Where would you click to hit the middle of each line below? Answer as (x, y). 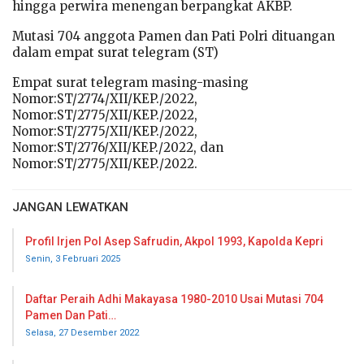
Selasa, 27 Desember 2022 (82, 333)
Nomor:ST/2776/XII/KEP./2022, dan (118, 148)
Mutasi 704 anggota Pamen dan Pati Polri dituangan (173, 37)
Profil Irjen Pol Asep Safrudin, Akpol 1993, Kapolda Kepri (174, 242)
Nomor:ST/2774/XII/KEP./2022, (105, 99)
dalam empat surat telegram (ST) (115, 53)
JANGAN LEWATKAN (70, 208)
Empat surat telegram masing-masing (130, 83)
